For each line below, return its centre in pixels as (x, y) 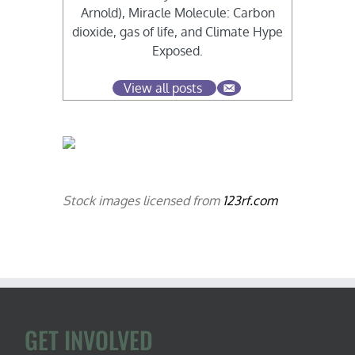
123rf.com (250, 201)
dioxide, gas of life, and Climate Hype (177, 32)
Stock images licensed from (143, 201)
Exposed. (177, 51)
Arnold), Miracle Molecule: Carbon (177, 13)
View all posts (163, 88)
